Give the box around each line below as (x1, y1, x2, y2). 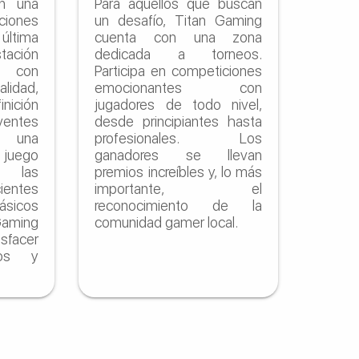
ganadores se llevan (95, 146, 263, 163)
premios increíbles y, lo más (95, 163, 263, 180)
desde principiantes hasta (95, 112, 263, 130)
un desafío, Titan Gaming (95, 11, 263, 29)
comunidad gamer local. (95, 213, 239, 231)
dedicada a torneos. (95, 45, 263, 63)
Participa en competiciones (95, 62, 263, 79)
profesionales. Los (95, 129, 263, 147)
